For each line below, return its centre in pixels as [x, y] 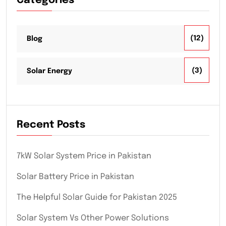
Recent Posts [51, 125]
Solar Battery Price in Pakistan [75, 177]
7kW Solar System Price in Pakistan [84, 156]
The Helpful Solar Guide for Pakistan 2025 [97, 197]
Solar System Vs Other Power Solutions [93, 218]
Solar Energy [49, 71]
